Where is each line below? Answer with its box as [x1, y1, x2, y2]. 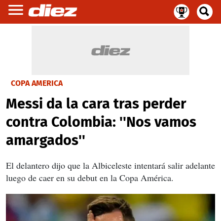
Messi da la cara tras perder [6, 95, 186, 112]
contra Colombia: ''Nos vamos [6, 113, 196, 131]
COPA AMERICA [11, 78, 63, 88]
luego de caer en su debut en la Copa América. [6, 172, 174, 184]
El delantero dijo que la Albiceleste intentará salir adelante [6, 159, 215, 171]
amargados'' [6, 132, 85, 149]
